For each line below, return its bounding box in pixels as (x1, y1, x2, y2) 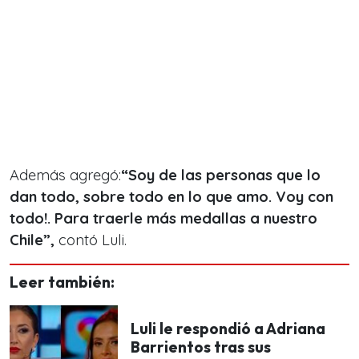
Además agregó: (10, 166, 121, 184)
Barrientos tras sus (131, 337, 271, 357)
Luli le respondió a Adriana (131, 318, 325, 338)
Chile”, (10, 231, 58, 249)
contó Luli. (58, 231, 127, 249)
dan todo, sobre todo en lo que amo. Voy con (10, 188, 333, 206)
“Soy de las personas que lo (121, 166, 321, 184)
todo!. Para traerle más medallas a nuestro (10, 209, 317, 228)
